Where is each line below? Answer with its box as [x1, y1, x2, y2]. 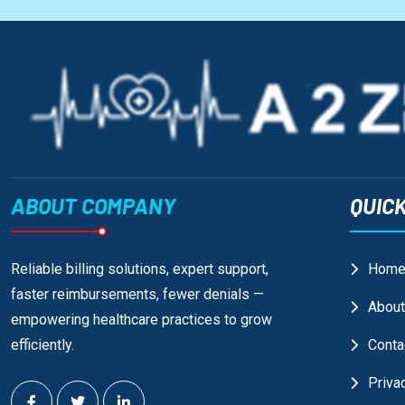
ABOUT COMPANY [11, 193, 175, 220]
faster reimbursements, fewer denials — [11, 286, 264, 304]
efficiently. [11, 336, 74, 354]
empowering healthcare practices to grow [11, 311, 272, 329]
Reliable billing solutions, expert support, [11, 260, 268, 278]
